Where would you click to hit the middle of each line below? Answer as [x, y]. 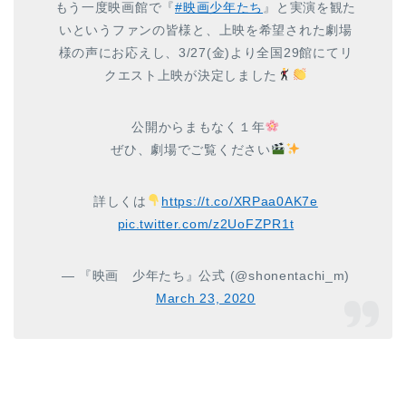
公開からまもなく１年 [198, 126]
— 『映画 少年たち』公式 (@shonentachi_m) [206, 275]
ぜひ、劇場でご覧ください [191, 149]
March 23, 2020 [205, 298]
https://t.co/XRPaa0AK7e [240, 201]
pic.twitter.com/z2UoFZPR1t [206, 223]
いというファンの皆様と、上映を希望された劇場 [205, 29]
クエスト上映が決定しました [191, 75]
